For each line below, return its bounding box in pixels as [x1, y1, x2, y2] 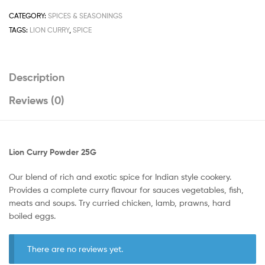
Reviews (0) [9, 93, 64, 107]
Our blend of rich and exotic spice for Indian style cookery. [9, 171, 231, 182]
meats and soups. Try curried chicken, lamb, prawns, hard [9, 197, 231, 208]
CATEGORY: [9, 11, 48, 21]
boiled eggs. [9, 210, 56, 221]
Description [9, 70, 64, 84]
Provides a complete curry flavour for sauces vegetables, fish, [9, 184, 244, 195]
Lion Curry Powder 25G [9, 146, 96, 157]
